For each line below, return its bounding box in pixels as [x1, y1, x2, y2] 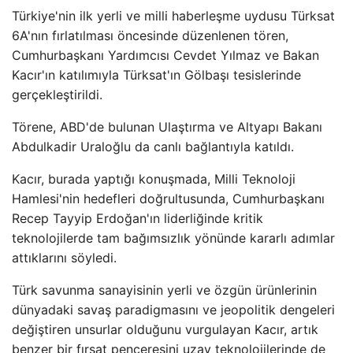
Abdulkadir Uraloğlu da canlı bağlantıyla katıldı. [12, 139, 294, 154]
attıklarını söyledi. [12, 250, 117, 266]
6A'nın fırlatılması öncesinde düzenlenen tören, [12, 28, 288, 43]
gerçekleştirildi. [12, 87, 102, 102]
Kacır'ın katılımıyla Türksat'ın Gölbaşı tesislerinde [12, 67, 301, 83]
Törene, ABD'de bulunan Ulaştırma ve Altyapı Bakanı [12, 119, 322, 135]
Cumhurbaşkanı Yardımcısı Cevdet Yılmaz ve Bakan [12, 47, 319, 63]
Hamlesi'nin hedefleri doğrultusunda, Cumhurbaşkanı [12, 191, 325, 206]
